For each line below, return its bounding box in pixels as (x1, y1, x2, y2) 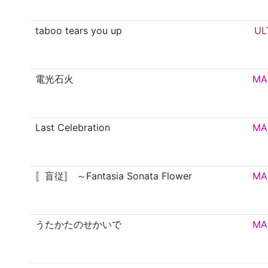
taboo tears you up (35, 25, 123, 37)
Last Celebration (35, 121, 111, 134)
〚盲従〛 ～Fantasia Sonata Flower (35, 170, 193, 182)
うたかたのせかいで (35, 218, 122, 231)
